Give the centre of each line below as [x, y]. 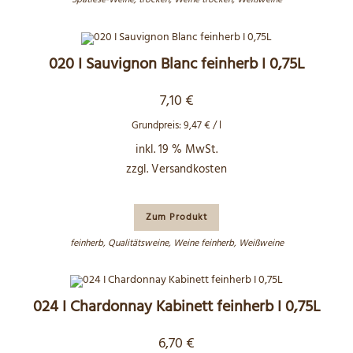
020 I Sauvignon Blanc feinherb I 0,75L [176, 64]
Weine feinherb [203, 243]
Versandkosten [189, 169]
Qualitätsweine [138, 243]
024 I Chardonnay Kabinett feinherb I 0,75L [176, 307]
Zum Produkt [176, 217]
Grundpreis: [158, 125]
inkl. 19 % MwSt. [176, 149]
